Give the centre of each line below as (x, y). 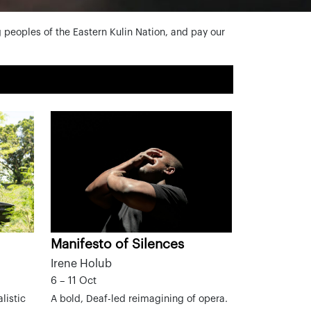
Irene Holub (81, 264)
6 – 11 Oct (74, 281)
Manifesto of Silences (117, 244)
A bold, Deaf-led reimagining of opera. (139, 300)
